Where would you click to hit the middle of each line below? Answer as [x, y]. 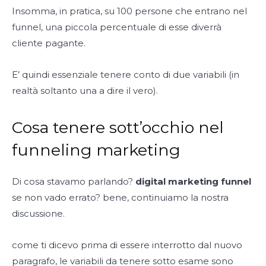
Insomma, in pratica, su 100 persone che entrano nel [129, 11]
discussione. [38, 214]
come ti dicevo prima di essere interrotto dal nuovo [127, 245]
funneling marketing [96, 150]
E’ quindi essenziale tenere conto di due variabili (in [126, 75]
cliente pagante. [49, 43]
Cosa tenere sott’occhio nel [118, 128]
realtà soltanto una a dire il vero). [85, 91]
